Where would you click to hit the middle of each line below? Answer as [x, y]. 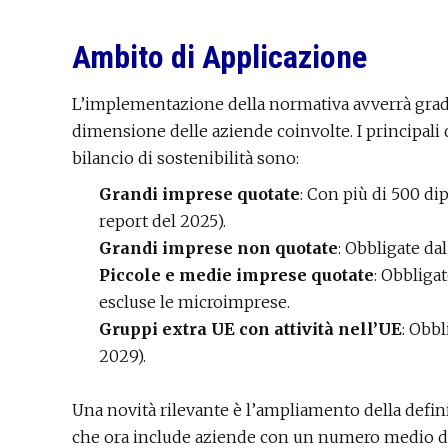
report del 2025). [162, 221]
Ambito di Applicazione [219, 57]
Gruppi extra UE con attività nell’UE [250, 329]
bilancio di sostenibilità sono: [185, 158]
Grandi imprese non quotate [218, 248]
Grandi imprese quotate [199, 194]
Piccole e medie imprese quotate [236, 275]
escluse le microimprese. [194, 302]
